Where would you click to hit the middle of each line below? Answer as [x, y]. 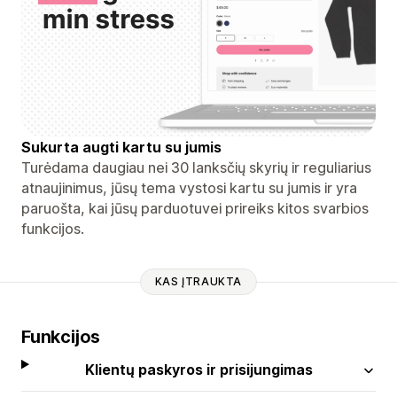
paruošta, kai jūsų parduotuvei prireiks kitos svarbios [195, 208]
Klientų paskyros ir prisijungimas [198, 369]
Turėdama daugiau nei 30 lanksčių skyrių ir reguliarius [196, 167]
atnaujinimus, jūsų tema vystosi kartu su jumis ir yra [189, 187]
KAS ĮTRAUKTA [198, 282]
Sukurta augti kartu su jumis [121, 147]
